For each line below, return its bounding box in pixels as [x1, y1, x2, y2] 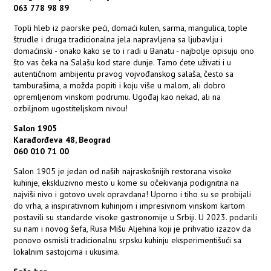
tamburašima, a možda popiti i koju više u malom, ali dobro [13, 80, 226, 91]
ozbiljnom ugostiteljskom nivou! [13, 103, 128, 114]
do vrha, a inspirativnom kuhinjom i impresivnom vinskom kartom [13, 200, 246, 212]
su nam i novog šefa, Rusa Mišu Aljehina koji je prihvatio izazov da [13, 223, 252, 235]
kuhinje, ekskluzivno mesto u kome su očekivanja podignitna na [13, 177, 240, 189]
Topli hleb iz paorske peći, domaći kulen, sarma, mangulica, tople [13, 22, 248, 34]
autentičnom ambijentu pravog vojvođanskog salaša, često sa [13, 68, 234, 80]
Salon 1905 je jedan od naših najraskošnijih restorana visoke [13, 166, 232, 177]
